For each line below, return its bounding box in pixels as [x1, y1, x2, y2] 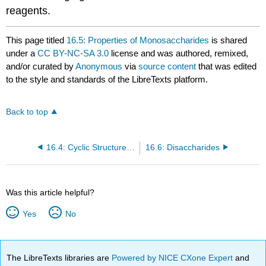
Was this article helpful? [6, 187, 95, 197]
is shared [209, 35, 248, 46]
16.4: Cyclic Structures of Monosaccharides [126, 142, 135, 152]
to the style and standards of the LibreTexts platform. [6, 74, 208, 85]
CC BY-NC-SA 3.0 [37, 48, 109, 59]
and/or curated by [6, 61, 76, 72]
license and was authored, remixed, [109, 48, 249, 59]
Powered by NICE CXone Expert [112, 252, 236, 262]
